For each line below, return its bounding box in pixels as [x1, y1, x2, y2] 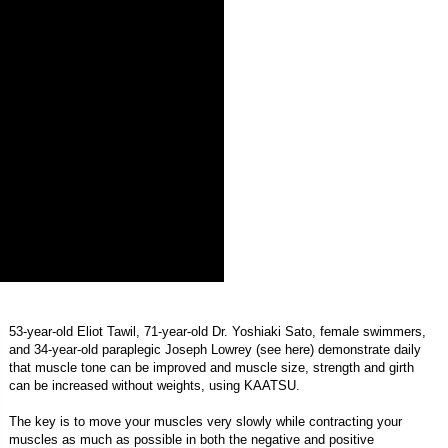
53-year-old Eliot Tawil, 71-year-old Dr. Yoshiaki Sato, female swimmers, [9, 323, 427, 339]
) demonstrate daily [310, 341, 422, 357]
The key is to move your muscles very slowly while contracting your [9, 413, 403, 429]
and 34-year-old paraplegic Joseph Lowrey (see [9, 341, 286, 357]
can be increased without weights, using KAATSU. [9, 377, 301, 393]
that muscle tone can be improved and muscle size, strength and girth [9, 359, 415, 375]
